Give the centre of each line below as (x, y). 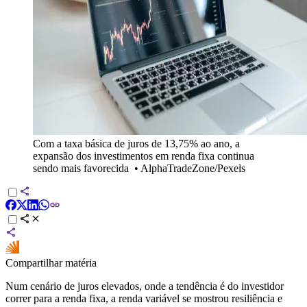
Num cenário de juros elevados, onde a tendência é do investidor (145, 286)
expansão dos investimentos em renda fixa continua (144, 156)
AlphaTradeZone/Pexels (193, 168)
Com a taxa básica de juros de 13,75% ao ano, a (136, 143)
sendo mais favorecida (81, 168)
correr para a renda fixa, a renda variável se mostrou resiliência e (144, 298)
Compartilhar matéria (51, 262)
